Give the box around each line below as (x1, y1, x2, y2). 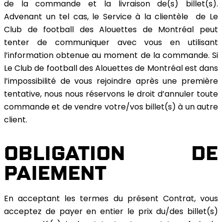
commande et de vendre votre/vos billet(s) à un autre (4, 101, 218, 114)
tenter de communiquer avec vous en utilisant (4, 37, 218, 50)
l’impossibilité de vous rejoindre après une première (4, 75, 218, 89)
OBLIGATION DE (4, 140, 218, 166)
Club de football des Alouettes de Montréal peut (4, 24, 218, 37)
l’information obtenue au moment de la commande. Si (4, 50, 218, 63)
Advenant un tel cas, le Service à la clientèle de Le (4, 11, 218, 24)
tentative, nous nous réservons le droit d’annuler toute (4, 88, 218, 102)
